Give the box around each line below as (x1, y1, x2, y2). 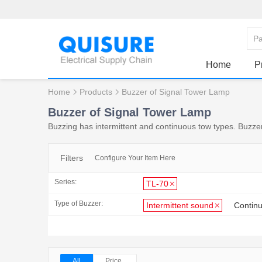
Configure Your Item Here (95, 154, 175, 162)
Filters (60, 153, 83, 163)
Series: (54, 178, 77, 186)
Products (80, 87, 112, 96)
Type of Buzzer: (54, 199, 103, 208)
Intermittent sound (146, 200, 213, 210)
